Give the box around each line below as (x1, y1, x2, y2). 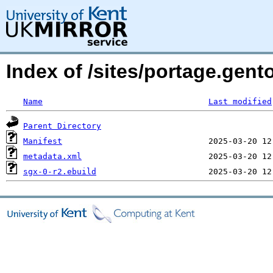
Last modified (208, 97, 272, 106)
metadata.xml (23, 152, 82, 161)
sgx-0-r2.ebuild (23, 167, 96, 176)
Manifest (23, 136, 62, 146)
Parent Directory (23, 121, 101, 130)
